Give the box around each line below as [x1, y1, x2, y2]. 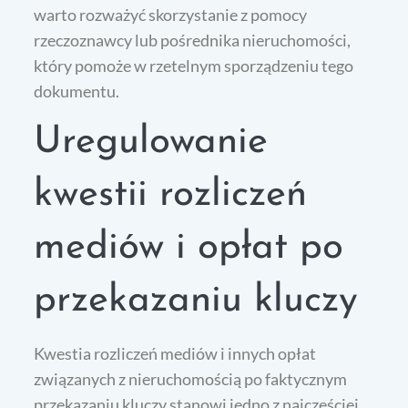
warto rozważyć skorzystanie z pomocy [34, 5, 308, 25]
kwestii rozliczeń [34, 176, 308, 216]
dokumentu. [34, 81, 120, 102]
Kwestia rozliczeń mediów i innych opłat [34, 343, 317, 364]
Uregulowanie [34, 123, 269, 163]
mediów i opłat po [34, 229, 344, 269]
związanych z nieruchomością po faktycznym [34, 369, 348, 390]
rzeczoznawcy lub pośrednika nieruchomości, [34, 30, 352, 51]
